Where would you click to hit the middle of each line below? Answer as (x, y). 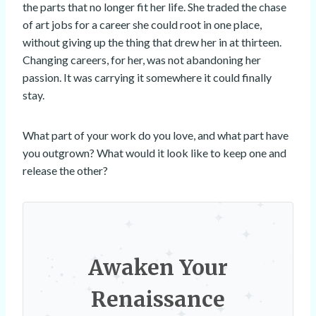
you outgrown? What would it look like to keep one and (154, 153)
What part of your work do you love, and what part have (156, 135)
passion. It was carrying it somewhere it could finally (147, 78)
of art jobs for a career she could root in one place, (142, 25)
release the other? (65, 171)
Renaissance (158, 299)
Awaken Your (158, 268)
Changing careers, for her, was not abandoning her (142, 60)
